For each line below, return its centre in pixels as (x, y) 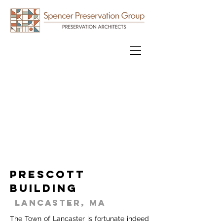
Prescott (48, 174)
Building (44, 188)
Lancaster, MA (60, 203)
